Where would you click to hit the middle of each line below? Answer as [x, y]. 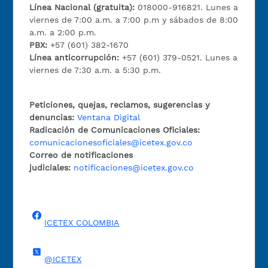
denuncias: [52, 117]
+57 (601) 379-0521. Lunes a [180, 57]
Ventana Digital [109, 117]
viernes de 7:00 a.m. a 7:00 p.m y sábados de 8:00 [134, 19]
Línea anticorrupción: [76, 57]
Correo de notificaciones [81, 155]
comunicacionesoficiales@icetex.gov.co [111, 142]
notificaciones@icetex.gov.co [134, 167]
